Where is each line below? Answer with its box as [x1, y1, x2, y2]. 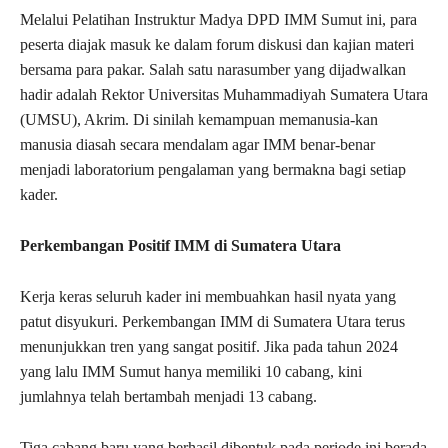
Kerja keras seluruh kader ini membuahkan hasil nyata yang [20, 287, 396, 305]
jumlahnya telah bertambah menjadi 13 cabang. [20, 387, 317, 405]
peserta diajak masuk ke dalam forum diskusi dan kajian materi [20, 35, 414, 53]
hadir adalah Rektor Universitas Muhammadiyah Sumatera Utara [20, 85, 428, 103]
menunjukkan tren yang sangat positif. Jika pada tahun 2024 [20, 337, 398, 355]
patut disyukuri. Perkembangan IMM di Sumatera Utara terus [20, 312, 405, 330]
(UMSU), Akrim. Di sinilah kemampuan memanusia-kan [20, 110, 378, 128]
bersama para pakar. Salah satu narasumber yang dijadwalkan [20, 60, 406, 78]
